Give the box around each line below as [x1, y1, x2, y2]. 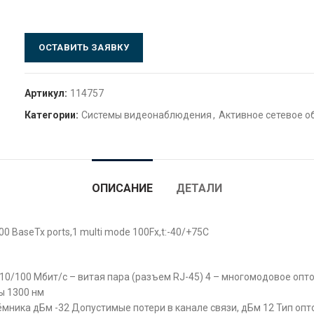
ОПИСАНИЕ [92, 182, 153, 195]
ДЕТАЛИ [176, 182, 222, 195]
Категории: [25, 109, 81, 121]
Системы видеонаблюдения [81, 109, 212, 121]
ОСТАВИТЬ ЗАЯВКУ [39, 42, 129, 53]
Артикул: [25, 88, 70, 99]
